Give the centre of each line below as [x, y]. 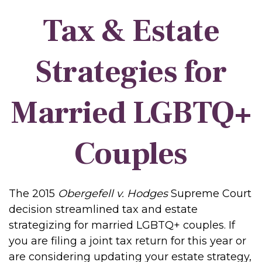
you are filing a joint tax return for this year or [127, 241]
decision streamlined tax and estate [103, 209]
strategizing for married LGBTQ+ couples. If [122, 225]
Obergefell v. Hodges [113, 194]
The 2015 [33, 194]
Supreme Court [210, 194]
